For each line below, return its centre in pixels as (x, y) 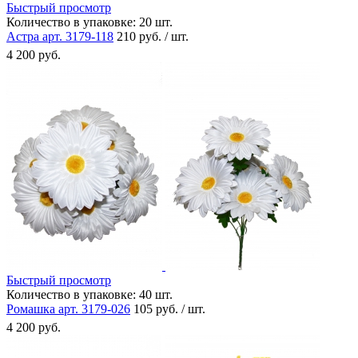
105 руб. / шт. (169, 308)
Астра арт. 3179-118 (60, 36)
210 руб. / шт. (153, 36)
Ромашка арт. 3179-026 (68, 308)
